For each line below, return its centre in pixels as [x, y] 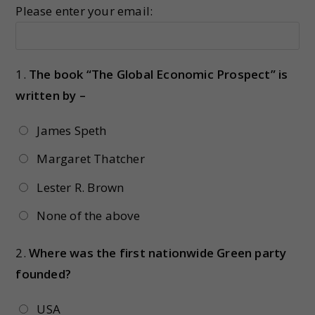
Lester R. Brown [81, 187]
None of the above [88, 216]
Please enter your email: [86, 11]
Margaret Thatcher [91, 159]
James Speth [72, 130]
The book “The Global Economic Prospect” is [159, 74]
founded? [43, 274]
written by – [51, 95]
